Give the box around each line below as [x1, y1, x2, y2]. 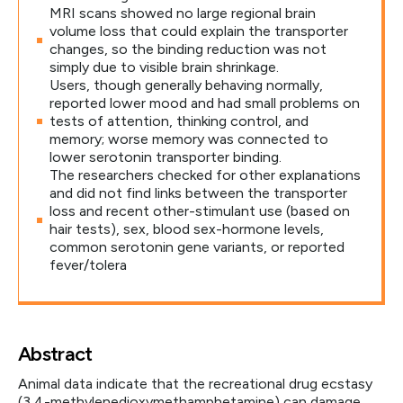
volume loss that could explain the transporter [49, 22, 348, 40]
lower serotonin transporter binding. [49, 148, 282, 166]
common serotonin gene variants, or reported [49, 238, 345, 255]
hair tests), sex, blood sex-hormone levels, [49, 220, 324, 237]
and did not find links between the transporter [49, 184, 347, 201]
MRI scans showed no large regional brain [49, 4, 316, 22]
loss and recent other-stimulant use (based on [49, 202, 350, 219]
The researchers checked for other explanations [49, 166, 361, 184]
